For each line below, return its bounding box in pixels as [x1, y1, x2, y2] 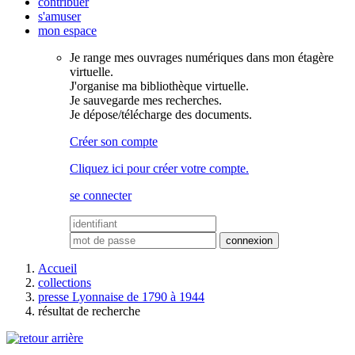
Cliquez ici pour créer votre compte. [70, 162, 249, 175]
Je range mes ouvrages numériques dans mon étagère [70, 51, 334, 64]
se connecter [70, 189, 132, 202]
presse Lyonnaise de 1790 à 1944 [38, 290, 204, 303]
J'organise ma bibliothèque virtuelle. [70, 79, 249, 93]
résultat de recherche [38, 304, 140, 318]
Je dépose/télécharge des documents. [70, 108, 252, 121]
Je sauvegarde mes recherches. [70, 94, 222, 107]
